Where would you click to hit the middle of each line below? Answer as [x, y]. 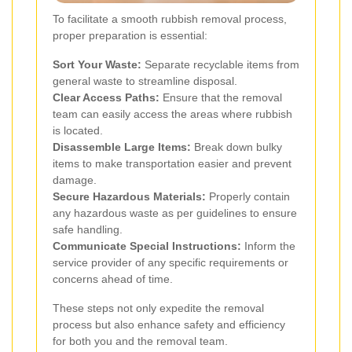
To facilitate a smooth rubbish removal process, [170, 18]
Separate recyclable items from [220, 64]
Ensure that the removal [221, 97]
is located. [78, 130]
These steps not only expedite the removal [158, 308]
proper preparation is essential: [130, 35]
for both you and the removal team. [140, 341]
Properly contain [248, 196]
